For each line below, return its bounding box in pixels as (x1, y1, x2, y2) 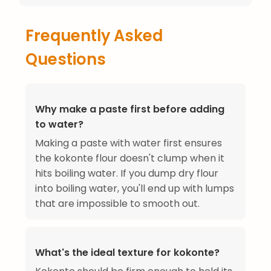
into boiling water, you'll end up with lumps (35, 181, 234, 195)
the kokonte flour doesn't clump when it (35, 151, 224, 165)
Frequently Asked (25, 24, 163, 47)
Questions (25, 48, 106, 70)
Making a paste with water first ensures (35, 135, 222, 150)
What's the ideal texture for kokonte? (35, 245, 220, 260)
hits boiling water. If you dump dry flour (35, 166, 218, 180)
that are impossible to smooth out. (35, 196, 200, 211)
